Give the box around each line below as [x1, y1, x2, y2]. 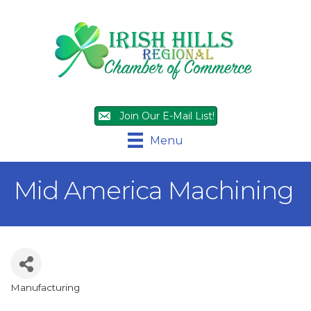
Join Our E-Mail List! [119, 110, 215, 122]
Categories [10, 289, 97, 310]
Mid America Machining [14, 175, 294, 206]
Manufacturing [10, 282, 80, 294]
